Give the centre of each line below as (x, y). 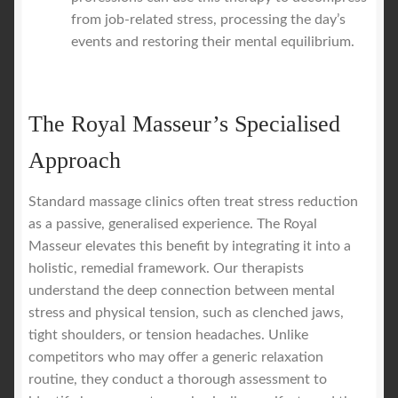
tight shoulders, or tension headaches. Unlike (168, 335)
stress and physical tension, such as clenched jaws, (186, 313)
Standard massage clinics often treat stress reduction (193, 202)
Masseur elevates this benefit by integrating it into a (190, 247)
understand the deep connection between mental (182, 291)
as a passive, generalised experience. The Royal (173, 224)
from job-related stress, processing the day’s (208, 19)
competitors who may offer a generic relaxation (176, 358)
